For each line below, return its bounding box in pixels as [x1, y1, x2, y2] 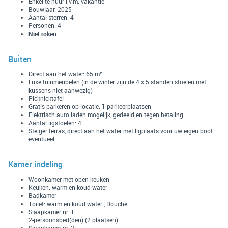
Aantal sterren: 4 [28, 13, 74, 21]
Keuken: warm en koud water [28, 183, 107, 191]
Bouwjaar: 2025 [28, 5, 72, 13]
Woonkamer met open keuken [28, 175, 109, 183]
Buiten [8, 53, 32, 65]
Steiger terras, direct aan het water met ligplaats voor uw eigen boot [28, 126, 213, 135]
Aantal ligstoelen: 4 [28, 118, 81, 127]
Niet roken [28, 29, 56, 38]
